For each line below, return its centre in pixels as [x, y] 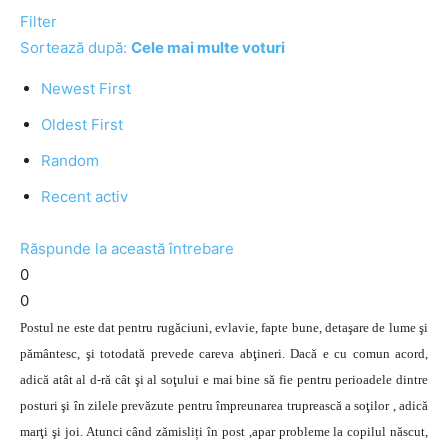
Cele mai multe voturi [208, 47]
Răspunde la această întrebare [127, 248]
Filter [38, 21]
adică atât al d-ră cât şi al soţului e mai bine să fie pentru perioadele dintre [224, 379]
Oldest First [82, 124]
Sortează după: [75, 47]
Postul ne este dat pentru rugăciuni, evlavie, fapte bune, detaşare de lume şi [224, 327]
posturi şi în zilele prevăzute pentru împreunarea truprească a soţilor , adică [224, 405]
